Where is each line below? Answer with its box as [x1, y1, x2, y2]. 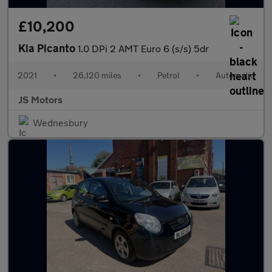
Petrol [157, 70, 180, 80]
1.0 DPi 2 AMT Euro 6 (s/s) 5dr [78, 42, 209, 54]
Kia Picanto [18, 41, 78, 55]
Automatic [216, 70, 254, 80]
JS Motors [18, 93, 63, 105]
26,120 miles [73, 70, 121, 80]
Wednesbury [33, 117, 88, 128]
